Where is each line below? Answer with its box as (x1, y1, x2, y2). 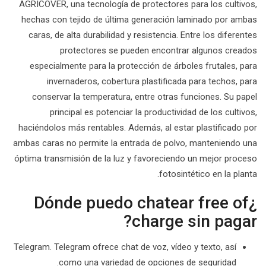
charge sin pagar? (132, 211, 257, 231)
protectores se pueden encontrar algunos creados (60, 45, 257, 56)
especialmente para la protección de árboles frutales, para (30, 61, 257, 71)
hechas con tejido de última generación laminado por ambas (21, 14, 257, 25)
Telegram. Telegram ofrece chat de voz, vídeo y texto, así (14, 242, 236, 252)
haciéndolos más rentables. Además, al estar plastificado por (18, 122, 257, 133)
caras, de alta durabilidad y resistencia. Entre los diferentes (28, 30, 257, 40)
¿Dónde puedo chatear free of (34, 193, 249, 213)
